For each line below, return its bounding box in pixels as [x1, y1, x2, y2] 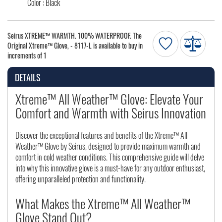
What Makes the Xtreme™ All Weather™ [15, 194, 190, 214]
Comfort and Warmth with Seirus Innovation [15, 103, 206, 123]
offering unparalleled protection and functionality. [15, 173, 146, 185]
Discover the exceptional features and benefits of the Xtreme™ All [15, 129, 187, 142]
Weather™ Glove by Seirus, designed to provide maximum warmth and [15, 140, 201, 153]
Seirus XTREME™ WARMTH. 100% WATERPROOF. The [7, 30, 142, 41]
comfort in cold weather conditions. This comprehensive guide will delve [15, 151, 204, 164]
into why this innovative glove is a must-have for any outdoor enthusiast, [15, 162, 205, 174]
